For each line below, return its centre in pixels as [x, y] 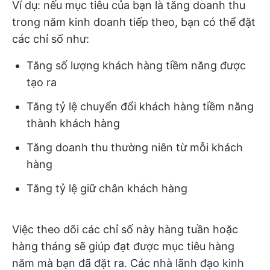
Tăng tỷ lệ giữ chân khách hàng [107, 188]
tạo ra [42, 82]
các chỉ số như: [51, 39]
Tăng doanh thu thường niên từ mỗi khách [135, 147]
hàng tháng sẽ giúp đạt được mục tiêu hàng [123, 246]
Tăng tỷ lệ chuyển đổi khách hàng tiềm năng [140, 106]
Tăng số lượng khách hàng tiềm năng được [136, 65]
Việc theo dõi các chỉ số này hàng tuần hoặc [125, 229]
